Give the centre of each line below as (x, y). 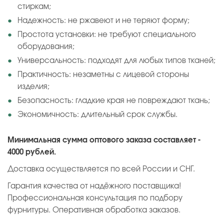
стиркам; (34, 7)
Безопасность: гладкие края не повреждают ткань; (114, 101)
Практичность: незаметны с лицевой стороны (103, 75)
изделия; (33, 87)
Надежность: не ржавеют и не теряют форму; (103, 21)
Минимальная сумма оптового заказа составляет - (104, 140)
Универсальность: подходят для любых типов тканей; (116, 61)
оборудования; (46, 47)
